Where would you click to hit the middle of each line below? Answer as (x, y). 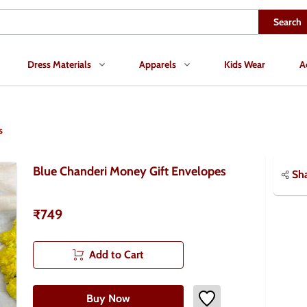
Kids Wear (245, 64)
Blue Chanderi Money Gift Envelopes (130, 171)
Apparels (158, 64)
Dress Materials (59, 64)
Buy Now (108, 298)
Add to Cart (116, 255)
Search (287, 22)
